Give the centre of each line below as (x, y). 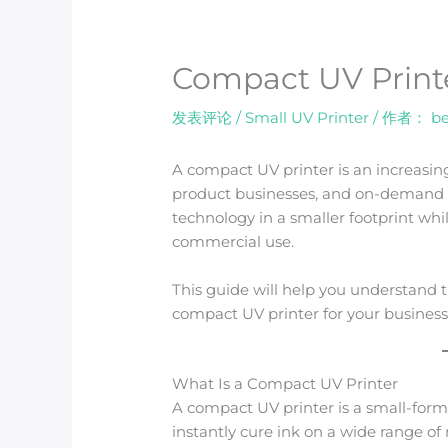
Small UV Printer (307, 118)
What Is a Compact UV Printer (285, 384)
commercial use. (233, 242)
